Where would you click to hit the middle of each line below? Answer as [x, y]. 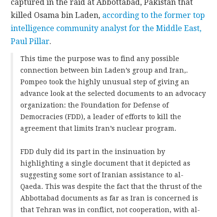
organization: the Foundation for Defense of [95, 105]
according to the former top [154, 15]
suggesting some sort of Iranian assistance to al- [102, 175]
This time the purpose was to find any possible [100, 58]
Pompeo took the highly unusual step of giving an [105, 82]
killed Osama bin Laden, [57, 15]
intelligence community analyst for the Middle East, [106, 28]
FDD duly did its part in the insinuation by [93, 151]
